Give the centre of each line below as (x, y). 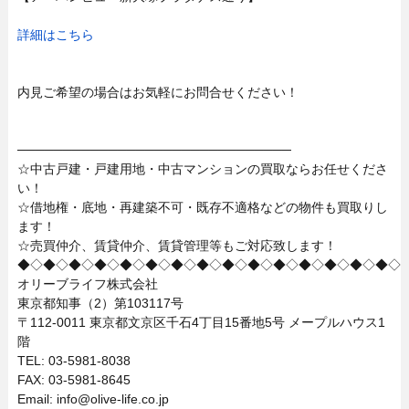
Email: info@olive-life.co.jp (93, 399)
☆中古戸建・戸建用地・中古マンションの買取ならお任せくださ (202, 169)
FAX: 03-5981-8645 (73, 380)
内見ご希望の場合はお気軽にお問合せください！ (157, 92)
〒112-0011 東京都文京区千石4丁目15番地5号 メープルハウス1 (201, 322)
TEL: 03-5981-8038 (73, 361)
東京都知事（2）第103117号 (100, 303)
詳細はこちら (55, 35)
